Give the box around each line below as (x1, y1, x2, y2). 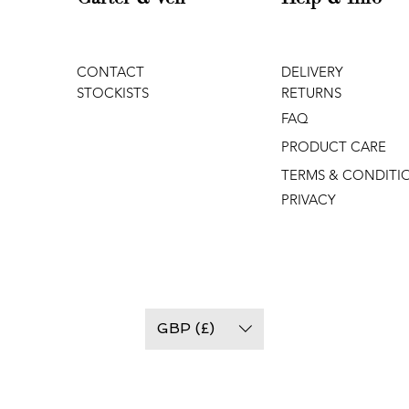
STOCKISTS (77, 83, 149, 101)
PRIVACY (281, 190, 336, 208)
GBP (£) (157, 320, 215, 338)
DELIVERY (281, 62, 343, 80)
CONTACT (77, 62, 144, 80)
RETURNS (281, 83, 341, 101)
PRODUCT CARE (281, 137, 386, 155)
